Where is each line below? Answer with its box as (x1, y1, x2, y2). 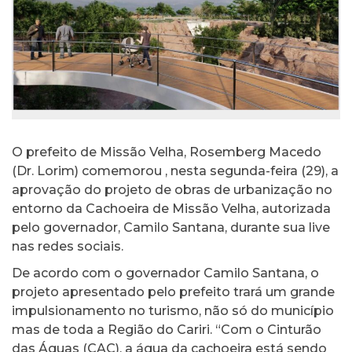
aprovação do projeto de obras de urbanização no (12, 182, 332, 198)
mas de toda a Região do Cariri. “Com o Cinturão (12, 322, 321, 338)
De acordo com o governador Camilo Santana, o (12, 266, 319, 281)
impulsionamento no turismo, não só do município (12, 303, 334, 319)
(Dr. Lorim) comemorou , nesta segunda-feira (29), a (12, 163, 339, 179)
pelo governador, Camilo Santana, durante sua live (12, 220, 330, 236)
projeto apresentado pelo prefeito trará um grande (12, 284, 335, 300)
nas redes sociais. (12, 239, 123, 255)
